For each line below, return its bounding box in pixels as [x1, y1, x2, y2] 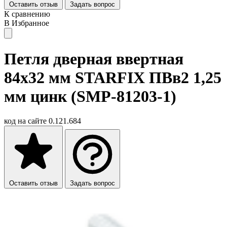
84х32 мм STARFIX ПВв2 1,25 [4, 68, 221, 87]
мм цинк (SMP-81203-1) [4, 87, 176, 105]
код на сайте [4, 116, 49, 125]
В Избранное [4, 19, 49, 28]
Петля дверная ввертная [4, 49, 183, 68]
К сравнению [4, 10, 50, 19]
